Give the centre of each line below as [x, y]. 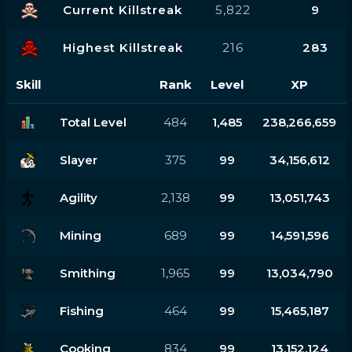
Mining [80, 235]
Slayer [78, 159]
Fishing [81, 310]
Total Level [93, 122]
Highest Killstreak [123, 47]
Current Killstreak [122, 9]
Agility [78, 197]
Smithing [87, 273]
